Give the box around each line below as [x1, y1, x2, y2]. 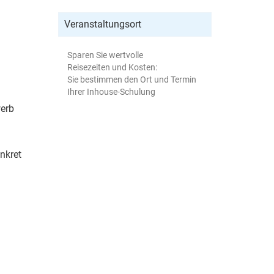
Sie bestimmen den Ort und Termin [67, 74, 197, 84]
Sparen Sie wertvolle [67, 50, 144, 60]
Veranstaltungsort [64, 18, 142, 30]
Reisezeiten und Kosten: [67, 62, 158, 72]
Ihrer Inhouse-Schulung [67, 86, 156, 97]
